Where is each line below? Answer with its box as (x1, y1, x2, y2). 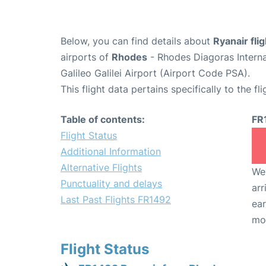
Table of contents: (61, 113, 145, 126)
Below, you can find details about (61, 35, 213, 47)
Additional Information (61, 145, 161, 158)
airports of (61, 51, 112, 64)
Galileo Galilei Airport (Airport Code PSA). (61, 67, 250, 80)
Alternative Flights (61, 161, 142, 174)
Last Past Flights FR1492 (61, 194, 171, 206)
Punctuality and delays (61, 178, 162, 190)
